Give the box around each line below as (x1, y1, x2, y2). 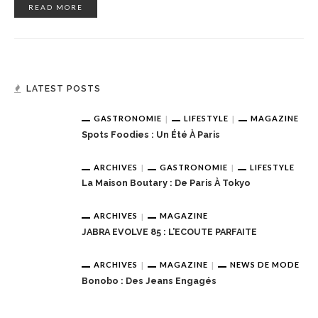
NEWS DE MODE (230, 259, 300, 269)
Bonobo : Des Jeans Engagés (82, 275, 216, 286)
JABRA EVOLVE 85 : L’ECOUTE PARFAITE (82, 226, 257, 237)
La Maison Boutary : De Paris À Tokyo (82, 177, 251, 189)
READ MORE (28, 2, 83, 11)
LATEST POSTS (26, 83, 101, 94)
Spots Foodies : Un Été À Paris (82, 128, 220, 140)
